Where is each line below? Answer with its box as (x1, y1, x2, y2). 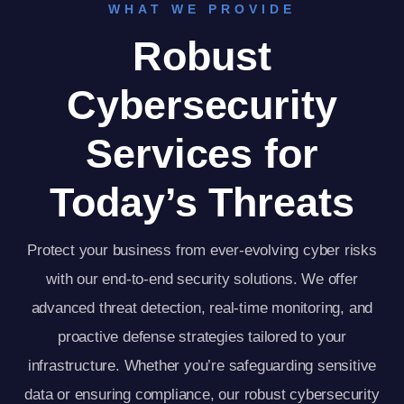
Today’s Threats (49, 179, 355, 225)
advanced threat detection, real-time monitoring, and (31, 298, 373, 317)
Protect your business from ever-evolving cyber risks (27, 241, 377, 259)
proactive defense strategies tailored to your (58, 327, 346, 345)
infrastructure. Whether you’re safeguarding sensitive (27, 356, 377, 374)
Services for (85, 130, 319, 177)
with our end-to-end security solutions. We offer (46, 270, 358, 288)
